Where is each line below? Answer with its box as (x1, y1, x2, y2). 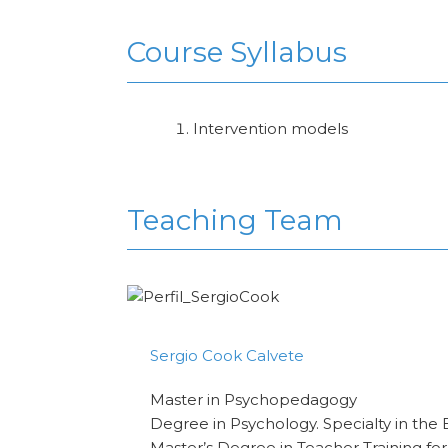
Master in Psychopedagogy (150, 390, 358, 410)
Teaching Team (127, 203, 343, 238)
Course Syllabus (127, 35, 347, 70)
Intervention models (193, 118, 349, 138)
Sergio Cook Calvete (150, 346, 305, 366)
